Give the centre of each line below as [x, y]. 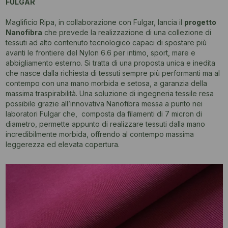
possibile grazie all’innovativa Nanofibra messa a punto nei [104, 103]
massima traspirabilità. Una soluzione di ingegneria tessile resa [109, 93]
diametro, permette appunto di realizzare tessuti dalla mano [105, 124]
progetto [200, 22]
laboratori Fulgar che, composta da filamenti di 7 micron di [104, 113]
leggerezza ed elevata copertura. [62, 144]
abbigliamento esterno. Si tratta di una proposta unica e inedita [110, 63]
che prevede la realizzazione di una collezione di [126, 32]
